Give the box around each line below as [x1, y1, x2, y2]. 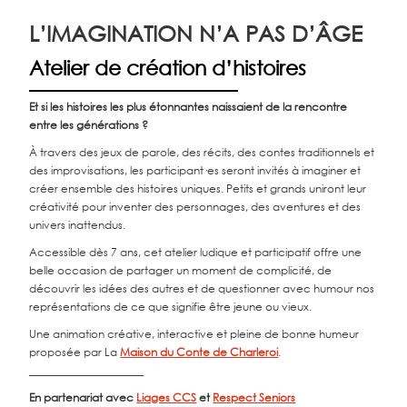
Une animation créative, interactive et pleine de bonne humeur [29, 327, 360, 341]
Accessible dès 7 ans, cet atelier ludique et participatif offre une [29, 245, 362, 259]
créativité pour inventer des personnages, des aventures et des [29, 200, 362, 213]
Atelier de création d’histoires [29, 55, 307, 80]
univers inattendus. [29, 218, 126, 232]
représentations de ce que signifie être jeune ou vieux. [29, 300, 313, 313]
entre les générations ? [29, 118, 149, 132]
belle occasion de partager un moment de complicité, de [29, 263, 333, 277]
